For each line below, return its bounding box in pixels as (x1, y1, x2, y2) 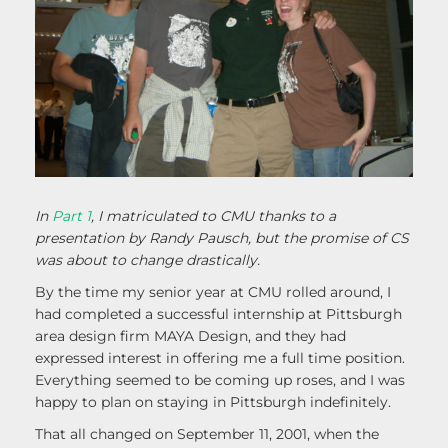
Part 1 (52, 207, 91, 226)
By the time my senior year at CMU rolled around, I (35, 283, 391, 302)
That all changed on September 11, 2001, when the (35, 425, 379, 444)
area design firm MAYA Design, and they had (35, 327, 346, 346)
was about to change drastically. (35, 251, 260, 270)
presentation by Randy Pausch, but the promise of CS (35, 229, 409, 248)
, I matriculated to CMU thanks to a (91, 207, 336, 226)
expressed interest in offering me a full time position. (35, 349, 405, 368)
